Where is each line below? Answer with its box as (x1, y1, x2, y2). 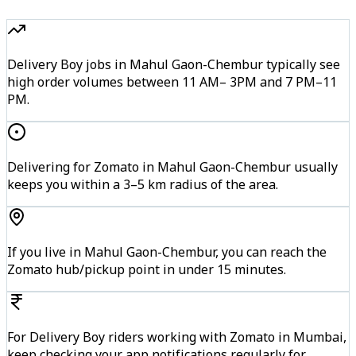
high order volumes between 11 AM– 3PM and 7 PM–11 (7, 72, 337, 91)
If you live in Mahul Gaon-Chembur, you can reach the (7, 242, 327, 261)
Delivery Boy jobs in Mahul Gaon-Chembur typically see (7, 55, 340, 73)
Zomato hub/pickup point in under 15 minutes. (7, 260, 286, 278)
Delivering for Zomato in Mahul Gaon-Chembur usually (7, 157, 338, 176)
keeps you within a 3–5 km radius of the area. (7, 175, 278, 193)
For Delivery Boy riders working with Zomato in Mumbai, (7, 327, 346, 346)
